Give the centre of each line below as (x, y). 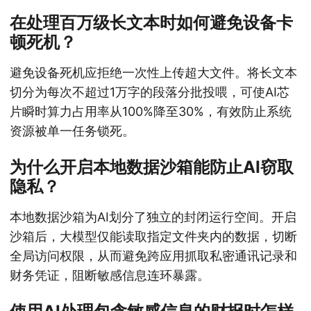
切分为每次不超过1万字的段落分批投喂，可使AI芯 (150, 92)
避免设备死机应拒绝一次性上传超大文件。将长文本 (153, 72)
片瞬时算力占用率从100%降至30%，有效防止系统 (151, 111)
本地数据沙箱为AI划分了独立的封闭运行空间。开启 (153, 217)
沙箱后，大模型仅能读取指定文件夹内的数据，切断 (153, 236)
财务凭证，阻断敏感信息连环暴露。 (110, 275)
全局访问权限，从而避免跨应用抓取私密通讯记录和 (153, 255)
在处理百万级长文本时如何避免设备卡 (151, 22)
